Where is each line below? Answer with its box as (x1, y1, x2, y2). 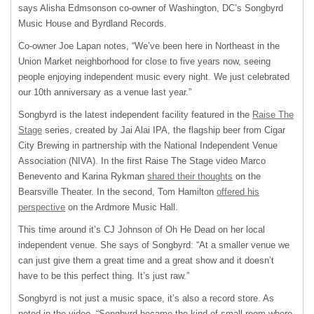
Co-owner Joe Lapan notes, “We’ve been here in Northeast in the (18, 41, 280, 52)
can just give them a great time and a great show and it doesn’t (18, 255, 274, 266)
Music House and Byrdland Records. (18, 18, 167, 29)
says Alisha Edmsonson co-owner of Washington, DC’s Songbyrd (18, 3, 283, 14)
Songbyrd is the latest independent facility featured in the (18, 109, 252, 121)
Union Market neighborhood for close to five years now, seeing (18, 56, 271, 67)
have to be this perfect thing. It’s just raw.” (18, 271, 189, 282)
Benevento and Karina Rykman (18, 171, 147, 182)
